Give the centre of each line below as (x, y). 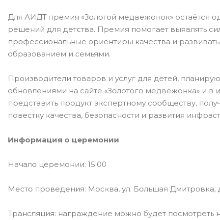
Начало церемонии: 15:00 (57, 164)
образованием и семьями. (59, 54)
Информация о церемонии (64, 140)
